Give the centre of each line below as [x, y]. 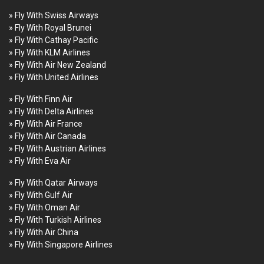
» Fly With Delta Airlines [51, 111]
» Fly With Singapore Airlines [61, 244]
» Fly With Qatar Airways [53, 182]
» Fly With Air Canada [47, 136]
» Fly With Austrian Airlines [57, 148]
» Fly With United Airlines [54, 77]
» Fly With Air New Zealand [57, 65]
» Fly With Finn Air [41, 99]
